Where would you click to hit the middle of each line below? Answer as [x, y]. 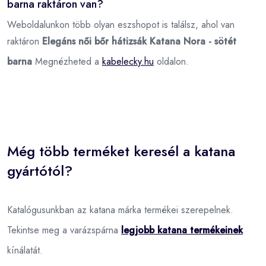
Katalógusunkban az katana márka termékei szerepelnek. [120, 210]
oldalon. [171, 61]
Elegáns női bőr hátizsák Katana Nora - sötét [139, 41]
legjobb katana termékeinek [182, 230]
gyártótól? [40, 170]
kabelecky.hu [128, 61]
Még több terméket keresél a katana [121, 151]
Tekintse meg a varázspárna [64, 230]
